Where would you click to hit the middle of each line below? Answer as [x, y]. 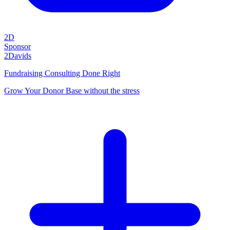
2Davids [18, 56]
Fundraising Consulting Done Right [62, 73]
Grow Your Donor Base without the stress [72, 91]
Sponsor [17, 47]
